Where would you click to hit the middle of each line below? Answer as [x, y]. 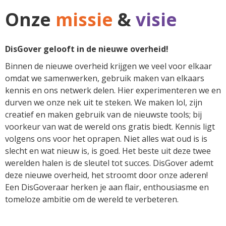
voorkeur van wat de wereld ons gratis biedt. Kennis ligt [110, 127]
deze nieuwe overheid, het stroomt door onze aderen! [106, 175]
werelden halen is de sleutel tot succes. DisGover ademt [109, 163]
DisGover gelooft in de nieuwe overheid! [87, 49]
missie [82, 19]
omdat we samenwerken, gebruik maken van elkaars [105, 78]
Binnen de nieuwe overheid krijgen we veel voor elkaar [108, 66]
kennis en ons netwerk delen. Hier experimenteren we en [113, 90]
